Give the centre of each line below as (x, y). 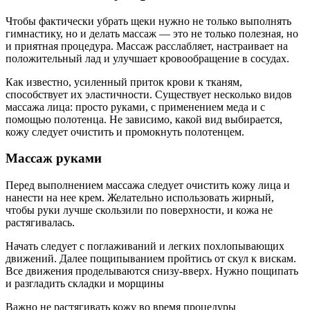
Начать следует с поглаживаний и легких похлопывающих (145, 246)
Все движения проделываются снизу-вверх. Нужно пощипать (152, 271)
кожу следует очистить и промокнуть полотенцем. (125, 131)
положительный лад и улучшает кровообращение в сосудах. (147, 58)
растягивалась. (40, 223)
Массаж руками (54, 158)
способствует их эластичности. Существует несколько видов (149, 94)
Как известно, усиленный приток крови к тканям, (124, 82)
